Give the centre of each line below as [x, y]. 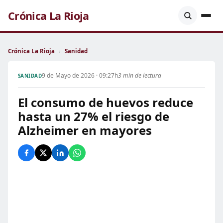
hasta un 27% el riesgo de [94, 116]
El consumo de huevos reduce [106, 102]
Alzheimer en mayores [85, 130]
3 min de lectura [140, 75]
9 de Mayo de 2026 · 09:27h [80, 75]
